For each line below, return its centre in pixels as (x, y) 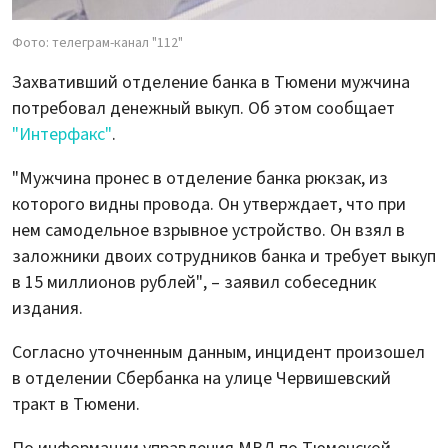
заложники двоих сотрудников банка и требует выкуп (224, 256)
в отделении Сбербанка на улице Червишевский (201, 378)
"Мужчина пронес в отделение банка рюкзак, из (200, 178)
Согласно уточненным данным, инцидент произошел (218, 352)
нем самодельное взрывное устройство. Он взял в (208, 230)
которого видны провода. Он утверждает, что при (209, 204)
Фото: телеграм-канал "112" (97, 42)
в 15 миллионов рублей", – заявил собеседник (194, 282)
